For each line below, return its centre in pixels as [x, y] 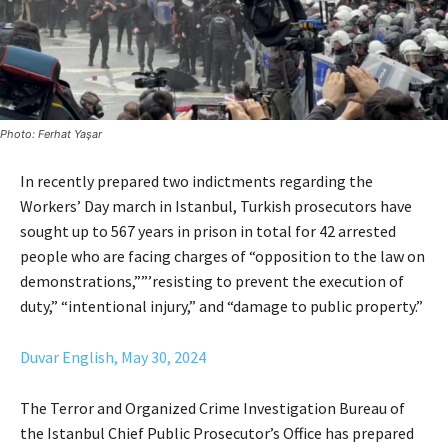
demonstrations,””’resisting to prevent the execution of [212, 280]
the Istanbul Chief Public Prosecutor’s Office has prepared [217, 432]
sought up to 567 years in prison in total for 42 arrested [208, 230]
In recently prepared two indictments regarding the [196, 180]
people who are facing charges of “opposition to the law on [222, 255]
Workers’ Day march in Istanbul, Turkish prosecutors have [216, 205]
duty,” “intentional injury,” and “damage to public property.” [221, 305]
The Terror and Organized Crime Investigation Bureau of [212, 407]
